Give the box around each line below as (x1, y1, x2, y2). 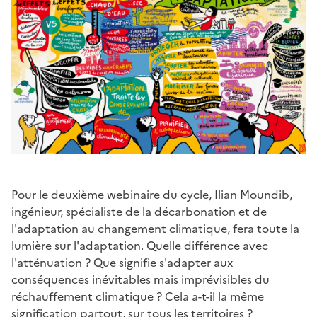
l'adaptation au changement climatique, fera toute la (11, 219, 299, 237)
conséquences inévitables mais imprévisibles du (11, 270, 270, 288)
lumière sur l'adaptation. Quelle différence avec (11, 236, 268, 254)
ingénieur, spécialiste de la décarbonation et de (11, 202, 267, 220)
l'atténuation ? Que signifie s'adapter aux (11, 253, 233, 271)
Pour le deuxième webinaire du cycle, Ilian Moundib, (11, 185, 292, 203)
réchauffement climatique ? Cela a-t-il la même (11, 287, 264, 305)
